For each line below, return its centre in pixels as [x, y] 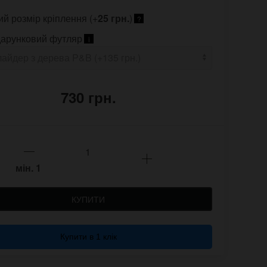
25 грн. [114, 18]
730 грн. [88, 97]
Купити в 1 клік [88, 237]
